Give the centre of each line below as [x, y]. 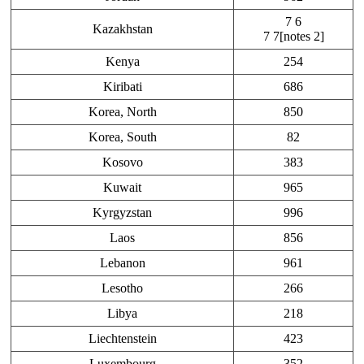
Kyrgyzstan [122, 213]
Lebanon [122, 263]
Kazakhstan [122, 29]
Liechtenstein [122, 339]
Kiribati [122, 87]
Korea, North [122, 112]
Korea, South [122, 137]
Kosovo [122, 162]
